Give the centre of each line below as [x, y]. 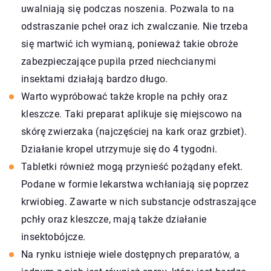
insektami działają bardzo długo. [95, 79]
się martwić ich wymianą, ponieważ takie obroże [130, 44]
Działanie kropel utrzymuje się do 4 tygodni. [119, 149]
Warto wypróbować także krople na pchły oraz [125, 96]
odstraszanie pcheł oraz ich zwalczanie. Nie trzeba [135, 26]
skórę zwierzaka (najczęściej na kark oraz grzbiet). [134, 131]
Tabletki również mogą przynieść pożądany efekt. [132, 166]
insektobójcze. [54, 237]
